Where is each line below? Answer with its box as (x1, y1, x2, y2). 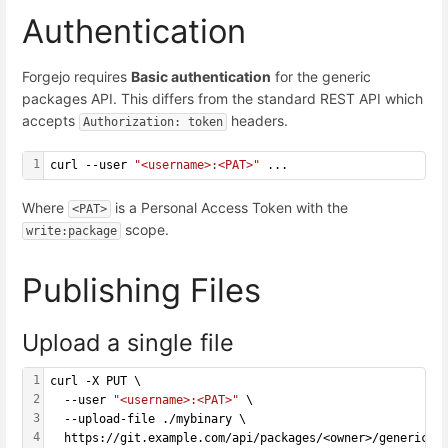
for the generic (271, 68, 371, 85)
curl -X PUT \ (50, 374, 141, 389)
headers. (227, 112, 288, 129)
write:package (26, 223, 117, 238)
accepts (22, 112, 79, 129)
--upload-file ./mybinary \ (50, 412, 246, 427)
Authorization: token (83, 115, 223, 129)
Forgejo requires (22, 68, 131, 85)
